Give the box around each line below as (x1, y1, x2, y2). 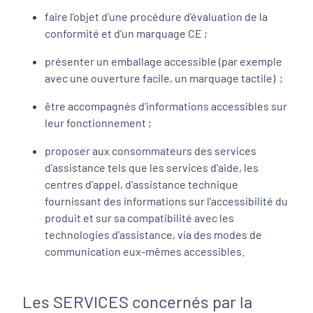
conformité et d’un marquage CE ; (45, 27, 208, 40)
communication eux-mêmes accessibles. (45, 245, 245, 258)
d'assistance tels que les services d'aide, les (45, 161, 259, 174)
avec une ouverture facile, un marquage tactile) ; (45, 71, 283, 85)
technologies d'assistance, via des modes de (45, 228, 262, 241)
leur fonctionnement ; (45, 116, 152, 129)
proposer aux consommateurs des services (45, 144, 256, 157)
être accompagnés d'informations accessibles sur (45, 99, 287, 112)
